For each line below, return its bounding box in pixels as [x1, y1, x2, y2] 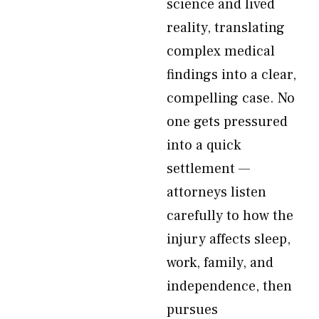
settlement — [167, 159, 250, 178]
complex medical [167, 42, 275, 61]
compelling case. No [167, 89, 295, 108]
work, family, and [167, 253, 273, 272]
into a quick [167, 136, 241, 155]
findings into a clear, [167, 66, 296, 84]
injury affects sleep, [167, 230, 291, 249]
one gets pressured [167, 113, 288, 131]
